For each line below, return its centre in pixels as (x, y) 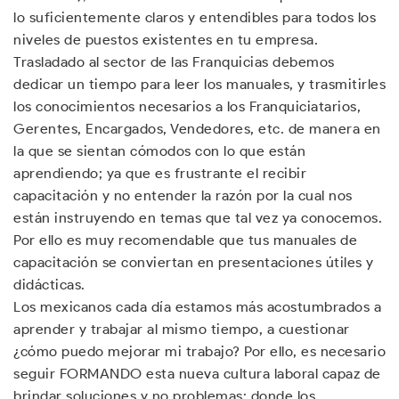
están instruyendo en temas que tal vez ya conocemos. (198, 218)
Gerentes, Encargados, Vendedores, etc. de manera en (197, 129)
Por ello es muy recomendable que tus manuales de (185, 240)
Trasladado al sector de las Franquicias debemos (174, 62)
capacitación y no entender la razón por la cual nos (183, 195)
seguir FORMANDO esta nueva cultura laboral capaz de (197, 374)
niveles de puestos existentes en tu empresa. (166, 40)
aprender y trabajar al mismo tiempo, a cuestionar (182, 329)
